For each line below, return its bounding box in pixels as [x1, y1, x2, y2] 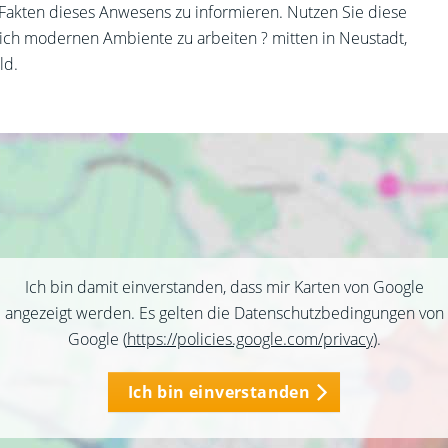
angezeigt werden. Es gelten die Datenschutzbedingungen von [4, 302, 444, 324]
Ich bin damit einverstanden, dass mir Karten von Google [24, 276, 424, 298]
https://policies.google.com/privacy [126, 328, 373, 350]
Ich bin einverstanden [127, 381, 311, 403]
